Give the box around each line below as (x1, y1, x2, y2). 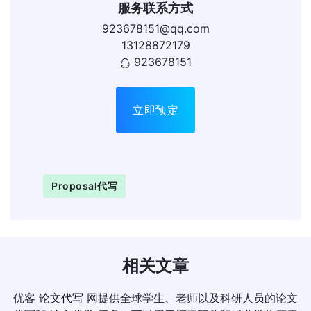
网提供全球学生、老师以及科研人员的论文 (83, 291, 298, 305)
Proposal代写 (51, 180, 117, 192)
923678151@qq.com (101, 22, 210, 35)
